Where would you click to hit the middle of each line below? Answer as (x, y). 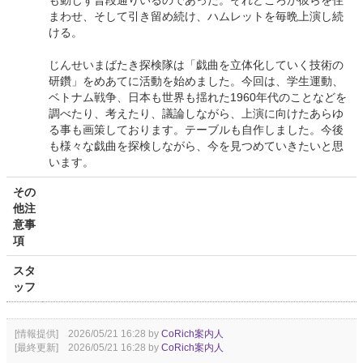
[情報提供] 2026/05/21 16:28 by (88, 334)
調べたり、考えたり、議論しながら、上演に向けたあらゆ (196, 114)
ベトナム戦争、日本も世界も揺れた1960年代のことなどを (198, 98)
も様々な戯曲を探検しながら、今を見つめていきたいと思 (196, 146)
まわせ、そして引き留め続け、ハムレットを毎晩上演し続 (196, 17)
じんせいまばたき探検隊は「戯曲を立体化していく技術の (196, 65)
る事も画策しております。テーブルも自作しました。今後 (196, 130)
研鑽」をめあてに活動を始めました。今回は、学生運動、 (196, 81)
